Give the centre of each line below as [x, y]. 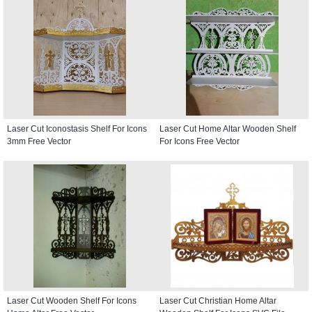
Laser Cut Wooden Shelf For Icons [72, 301]
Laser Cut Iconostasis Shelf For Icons [77, 128]
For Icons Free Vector [200, 141]
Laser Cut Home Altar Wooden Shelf [228, 128]
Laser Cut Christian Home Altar [218, 301]
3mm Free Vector [39, 141]
